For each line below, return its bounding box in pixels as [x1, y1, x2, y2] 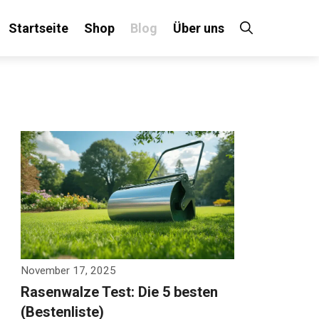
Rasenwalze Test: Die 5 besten [13, 283, 211, 300]
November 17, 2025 [13, 264, 109, 277]
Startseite [3, 21, 63, 36]
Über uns [167, 21, 219, 36]
